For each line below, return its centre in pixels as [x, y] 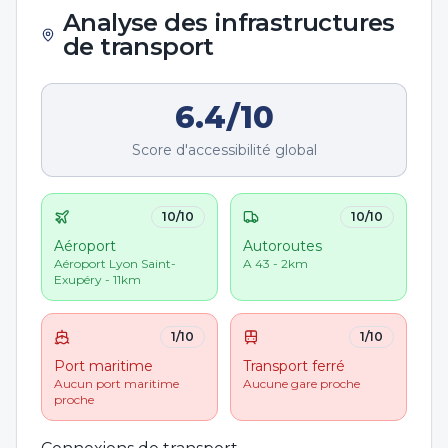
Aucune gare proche [301, 383]
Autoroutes [282, 246]
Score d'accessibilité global [224, 150]
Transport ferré [294, 366]
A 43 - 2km [275, 263]
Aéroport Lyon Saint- [115, 263]
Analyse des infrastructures [229, 22]
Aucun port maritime [116, 383]
